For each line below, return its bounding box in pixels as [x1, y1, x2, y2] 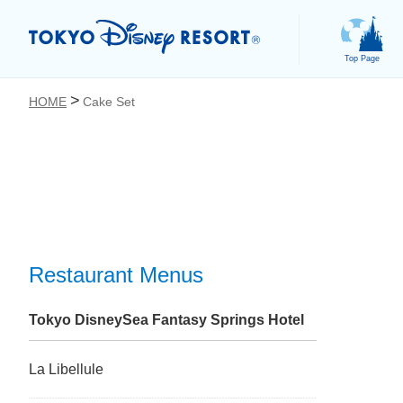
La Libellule [29, 362, 103, 377]
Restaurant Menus [29, 263, 203, 287]
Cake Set [83, 94, 135, 109]
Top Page [344, 54, 380, 63]
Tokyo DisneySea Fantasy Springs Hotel [29, 312, 304, 327]
